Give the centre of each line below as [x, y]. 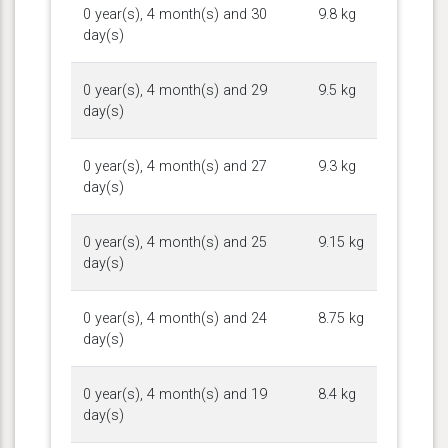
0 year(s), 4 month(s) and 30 [175, 14]
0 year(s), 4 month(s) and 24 [175, 318]
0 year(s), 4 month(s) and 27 [175, 166]
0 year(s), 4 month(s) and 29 [175, 90]
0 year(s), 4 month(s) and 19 [175, 394]
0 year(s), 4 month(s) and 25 [175, 242]
